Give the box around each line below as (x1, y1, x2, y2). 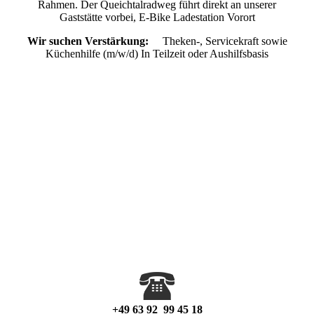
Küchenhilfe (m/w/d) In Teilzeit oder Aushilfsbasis (46, 47, 268, 60)
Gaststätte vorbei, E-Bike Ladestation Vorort (59, 11, 255, 23)
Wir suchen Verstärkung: (27, 34, 163, 47)
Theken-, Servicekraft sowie (162, 34, 287, 47)
